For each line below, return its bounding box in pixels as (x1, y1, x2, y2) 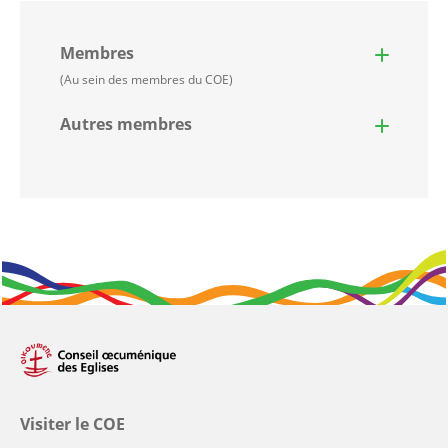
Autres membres (60, 113, 192, 136)
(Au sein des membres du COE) (60, 71, 233, 89)
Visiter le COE (20, 413, 125, 436)
